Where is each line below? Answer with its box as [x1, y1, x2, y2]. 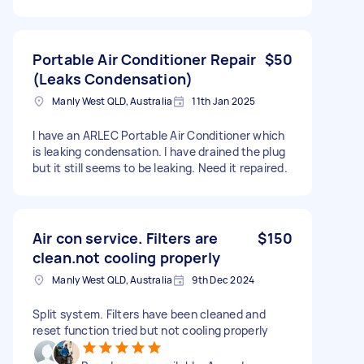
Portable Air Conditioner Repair [32, 49, 257, 69]
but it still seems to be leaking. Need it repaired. [32, 159, 288, 175]
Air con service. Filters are [32, 227, 219, 248]
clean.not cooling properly [32, 247, 220, 267]
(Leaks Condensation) [32, 68, 193, 89]
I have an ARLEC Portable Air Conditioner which [32, 127, 285, 143]
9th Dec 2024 [192, 272, 255, 287]
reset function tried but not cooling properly [32, 322, 269, 338]
